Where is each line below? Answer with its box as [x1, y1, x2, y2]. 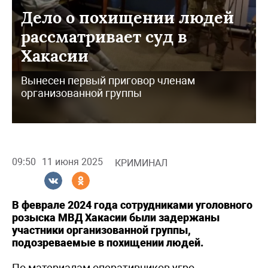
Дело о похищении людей [21, 7, 234, 28]
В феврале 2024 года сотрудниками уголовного [12, 198, 252, 211]
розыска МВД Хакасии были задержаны [12, 211, 220, 224]
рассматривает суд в [21, 26, 187, 47]
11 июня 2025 [42, 156, 103, 168]
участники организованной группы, [12, 223, 191, 236]
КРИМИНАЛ [115, 157, 167, 169]
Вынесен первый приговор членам [21, 74, 195, 87]
